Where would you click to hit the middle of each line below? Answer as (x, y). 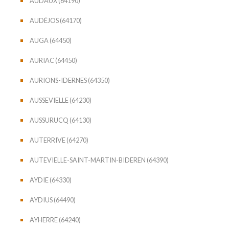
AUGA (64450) (51, 40)
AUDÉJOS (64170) (56, 20)
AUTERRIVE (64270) (59, 140)
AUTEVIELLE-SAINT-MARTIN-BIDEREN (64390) (99, 160)
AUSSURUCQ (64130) (61, 120)
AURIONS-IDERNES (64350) (70, 80)
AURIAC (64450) (53, 60)
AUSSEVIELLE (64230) (61, 100)
